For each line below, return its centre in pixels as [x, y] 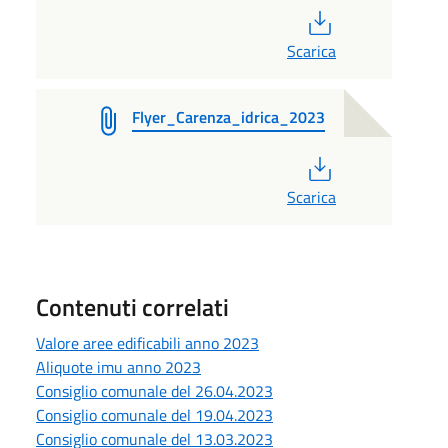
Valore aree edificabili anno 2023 [147, 342]
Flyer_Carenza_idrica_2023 [228, 116]
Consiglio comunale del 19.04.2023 [154, 414]
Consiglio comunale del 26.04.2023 [154, 390]
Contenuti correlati [132, 306]
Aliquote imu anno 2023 [118, 366]
